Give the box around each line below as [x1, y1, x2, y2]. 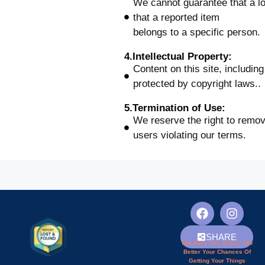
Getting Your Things [188, 257, 245, 264]
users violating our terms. [133, 129, 246, 141]
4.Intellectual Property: [124, 50, 232, 62]
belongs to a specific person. [133, 26, 260, 38]
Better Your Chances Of [183, 248, 251, 255]
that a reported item [133, 11, 219, 23]
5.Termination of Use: [124, 102, 225, 114]
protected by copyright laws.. [133, 77, 261, 89]
